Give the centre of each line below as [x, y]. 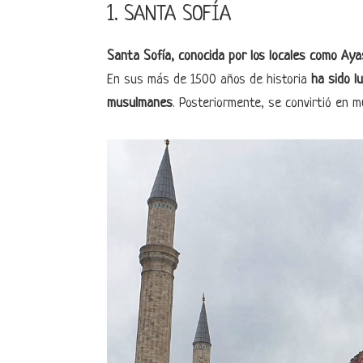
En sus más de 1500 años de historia [209, 80]
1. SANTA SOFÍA [169, 15]
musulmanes [140, 103]
